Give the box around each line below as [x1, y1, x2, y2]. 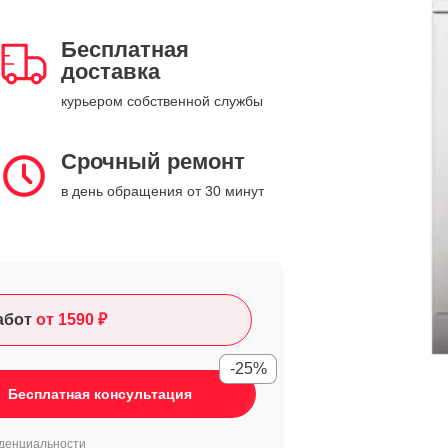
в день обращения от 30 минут [61, 183, 264, 199]
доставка [61, 59, 160, 84]
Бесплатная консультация [8, 386, 192, 402]
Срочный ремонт [61, 149, 245, 174]
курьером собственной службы [61, 93, 263, 109]
